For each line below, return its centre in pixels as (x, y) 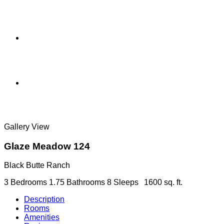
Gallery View (27, 127)
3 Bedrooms (25, 182)
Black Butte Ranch (37, 165)
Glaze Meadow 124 (47, 146)
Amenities (42, 217)
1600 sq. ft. (163, 182)
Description (44, 199)
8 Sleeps (123, 182)
